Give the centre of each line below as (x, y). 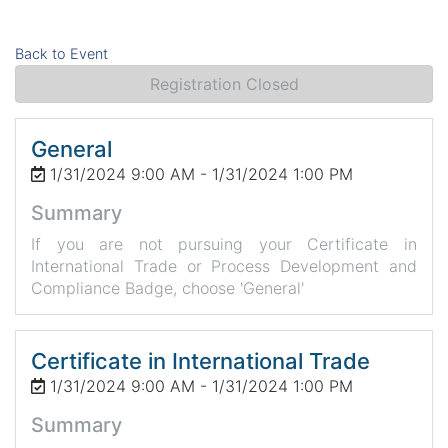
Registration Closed (224, 84)
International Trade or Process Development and (224, 265)
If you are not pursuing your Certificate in (224, 243)
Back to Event (61, 54)
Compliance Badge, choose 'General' (167, 287)
